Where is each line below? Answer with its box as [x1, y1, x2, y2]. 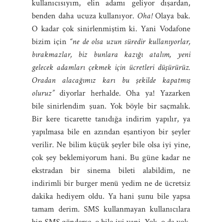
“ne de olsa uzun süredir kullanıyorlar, [69, 36, 191, 47]
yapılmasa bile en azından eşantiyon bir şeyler [32, 126, 190, 137]
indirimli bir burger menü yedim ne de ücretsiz [32, 177, 190, 189]
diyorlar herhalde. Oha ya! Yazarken [55, 87, 190, 99]
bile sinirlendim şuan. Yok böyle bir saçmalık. [32, 100, 190, 111]
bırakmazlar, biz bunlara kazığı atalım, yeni [32, 49, 190, 60]
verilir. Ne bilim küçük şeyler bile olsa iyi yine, [32, 139, 190, 150]
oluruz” [32, 87, 55, 99]
